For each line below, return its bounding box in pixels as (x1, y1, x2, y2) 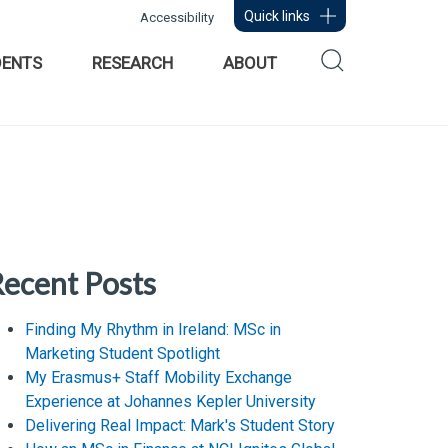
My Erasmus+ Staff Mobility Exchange (25, 368, 293, 387)
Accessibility (140, 10, 214, 25)
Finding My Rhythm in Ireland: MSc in (25, 320, 282, 339)
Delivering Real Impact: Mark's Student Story (25, 416, 336, 435)
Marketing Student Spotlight (25, 344, 221, 363)
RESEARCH (92, 53, 173, 73)
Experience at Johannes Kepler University (25, 392, 317, 411)
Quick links (244, 8, 310, 24)
